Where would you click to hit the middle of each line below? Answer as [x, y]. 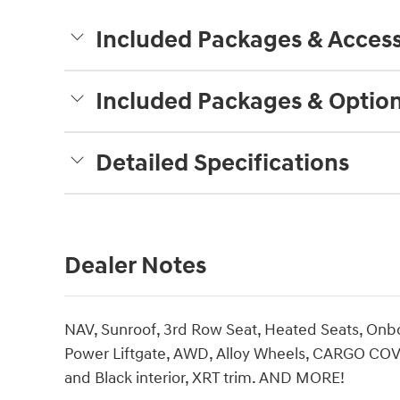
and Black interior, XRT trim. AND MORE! [204, 379]
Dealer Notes [135, 267]
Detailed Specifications [222, 164]
